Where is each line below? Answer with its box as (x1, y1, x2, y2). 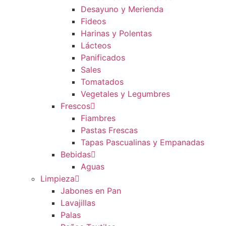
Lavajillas (61, 198, 95, 208)
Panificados (81, 52, 125, 63)
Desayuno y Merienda (81, 4, 163, 15)
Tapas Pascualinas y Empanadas (81, 137, 204, 148)
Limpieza (40, 174, 75, 184)
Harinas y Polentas (81, 28, 152, 39)
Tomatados (81, 77, 124, 87)
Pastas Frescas (81, 125, 138, 136)
